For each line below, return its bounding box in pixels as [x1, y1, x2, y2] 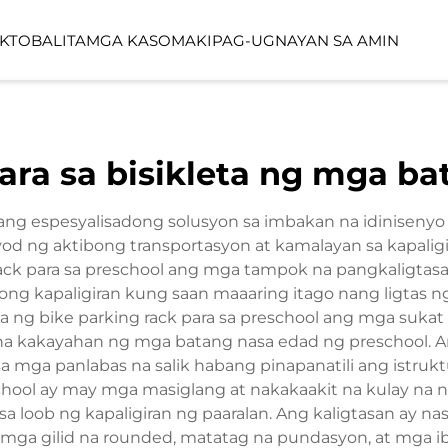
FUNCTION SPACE [89, 192, 229, 211]
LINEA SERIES [89, 112, 196, 131]
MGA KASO [86, 30, 171, 50]
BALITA [31, 30, 86, 50]
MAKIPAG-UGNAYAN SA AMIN [171, 30, 399, 50]
